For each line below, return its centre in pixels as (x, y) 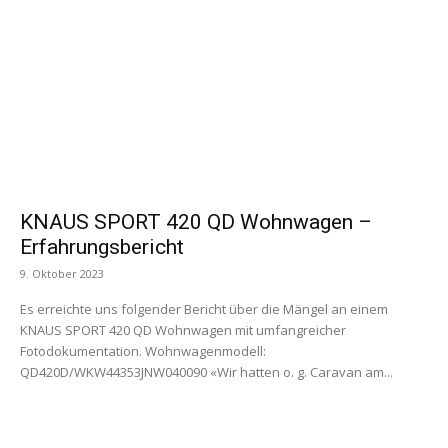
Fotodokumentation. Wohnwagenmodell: (82, 351)
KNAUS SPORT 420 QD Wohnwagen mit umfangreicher (183, 330)
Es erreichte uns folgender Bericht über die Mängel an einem (204, 309)
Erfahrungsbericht (102, 247)
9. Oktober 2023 (62, 274)
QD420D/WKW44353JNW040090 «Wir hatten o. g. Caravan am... (301, 372)
